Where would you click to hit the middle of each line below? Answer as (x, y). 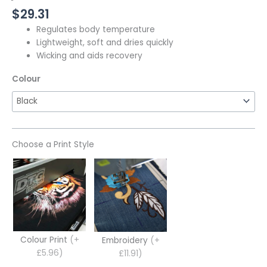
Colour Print (45, 240)
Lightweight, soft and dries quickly (105, 43)
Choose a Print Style (53, 145)
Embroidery (126, 241)
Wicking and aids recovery (90, 56)
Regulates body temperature (96, 30)
